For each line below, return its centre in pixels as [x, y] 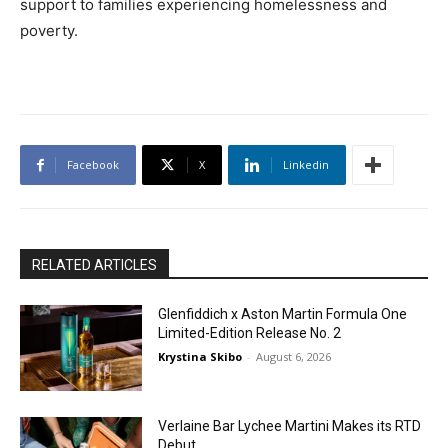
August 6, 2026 [294, 357]
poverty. [49, 31]
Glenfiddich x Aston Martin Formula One [283, 314]
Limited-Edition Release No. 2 [250, 333]
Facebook [93, 165]
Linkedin [306, 165]
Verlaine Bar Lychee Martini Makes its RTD [290, 426]
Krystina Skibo [200, 357]
